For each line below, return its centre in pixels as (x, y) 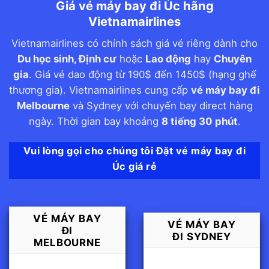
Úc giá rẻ (134, 167)
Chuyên (233, 59)
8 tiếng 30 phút (199, 122)
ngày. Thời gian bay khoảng (95, 122)
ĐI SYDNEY (202, 236)
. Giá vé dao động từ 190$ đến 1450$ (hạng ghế (142, 75)
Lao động (168, 59)
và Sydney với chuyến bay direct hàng (161, 106)
